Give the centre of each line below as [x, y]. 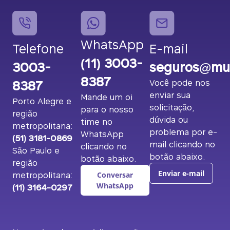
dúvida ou [168, 119]
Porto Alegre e [42, 101]
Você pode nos [179, 82]
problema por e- [183, 132]
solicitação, [172, 107]
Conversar [115, 175]
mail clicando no [182, 144]
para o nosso [107, 109]
